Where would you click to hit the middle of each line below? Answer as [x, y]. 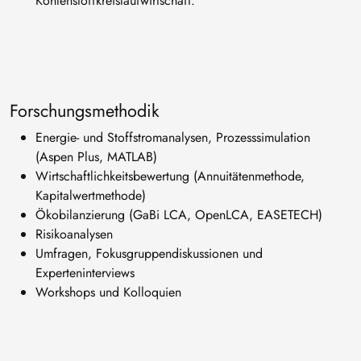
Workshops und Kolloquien [108, 293]
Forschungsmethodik [85, 111]
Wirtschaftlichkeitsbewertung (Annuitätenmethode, [170, 176]
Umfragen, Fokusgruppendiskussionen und [149, 254]
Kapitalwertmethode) [91, 196]
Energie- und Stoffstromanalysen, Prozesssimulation [173, 138]
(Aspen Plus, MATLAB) [96, 157]
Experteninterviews [85, 273]
